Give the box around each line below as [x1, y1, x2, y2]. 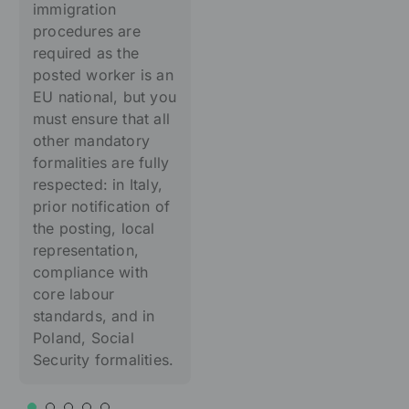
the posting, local [33, 218, 155, 237]
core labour [33, 284, 115, 303]
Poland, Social [33, 328, 134, 347]
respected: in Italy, [33, 174, 163, 194]
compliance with [33, 262, 148, 281]
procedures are [33, 21, 141, 40]
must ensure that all [33, 109, 170, 128]
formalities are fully [33, 152, 170, 172]
